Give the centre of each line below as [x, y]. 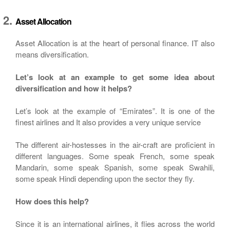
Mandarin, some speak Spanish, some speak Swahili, [115, 167]
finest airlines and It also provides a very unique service [108, 122]
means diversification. [52, 54]
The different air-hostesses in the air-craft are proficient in [115, 145]
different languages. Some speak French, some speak [115, 156]
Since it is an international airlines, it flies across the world [115, 224]
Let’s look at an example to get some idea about [115, 77]
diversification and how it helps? [74, 88]
